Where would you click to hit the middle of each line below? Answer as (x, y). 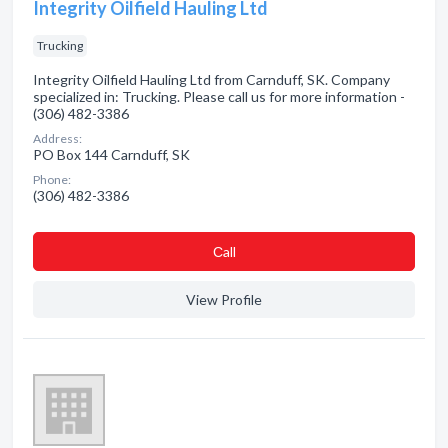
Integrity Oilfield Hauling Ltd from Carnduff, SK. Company (211, 79)
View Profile (224, 299)
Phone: (52, 179)
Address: (57, 138)
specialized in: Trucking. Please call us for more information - (219, 96)
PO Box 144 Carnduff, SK (111, 154)
